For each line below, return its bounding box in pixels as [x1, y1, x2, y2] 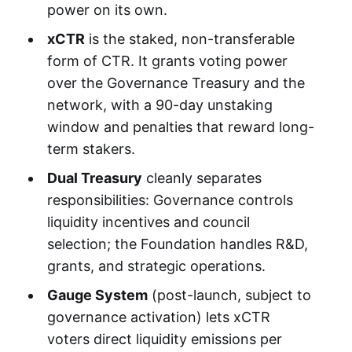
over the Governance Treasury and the [46, 74, 305, 91]
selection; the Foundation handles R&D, [46, 235, 308, 252]
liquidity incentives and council [46, 213, 250, 230]
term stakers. [46, 140, 135, 157]
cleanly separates [141, 169, 262, 186]
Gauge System [46, 286, 148, 303]
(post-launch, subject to [147, 286, 311, 303]
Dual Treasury [46, 169, 142, 186]
